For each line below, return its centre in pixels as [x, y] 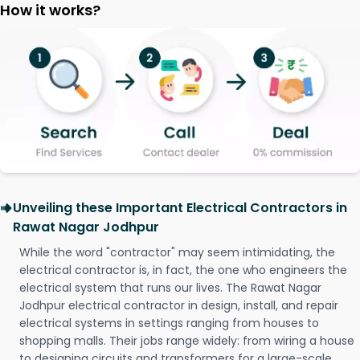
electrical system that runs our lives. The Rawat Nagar [170, 288]
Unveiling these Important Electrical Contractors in [180, 208]
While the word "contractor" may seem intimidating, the [177, 253]
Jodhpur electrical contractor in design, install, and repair [179, 306]
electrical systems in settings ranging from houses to [169, 323]
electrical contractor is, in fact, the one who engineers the [183, 270]
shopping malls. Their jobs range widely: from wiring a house [187, 341]
